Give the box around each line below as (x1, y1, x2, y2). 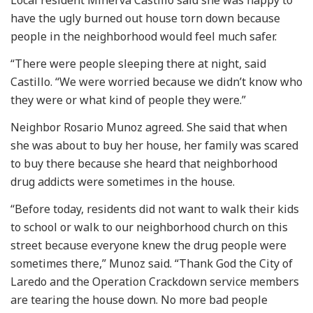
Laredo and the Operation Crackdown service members (10, 273, 299, 289)
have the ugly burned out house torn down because (10, 10, 280, 26)
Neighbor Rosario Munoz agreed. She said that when (10, 119, 287, 135)
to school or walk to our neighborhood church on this (10, 219, 288, 235)
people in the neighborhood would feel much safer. (10, 28, 277, 44)
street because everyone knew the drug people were (10, 237, 286, 253)
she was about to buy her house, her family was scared (10, 137, 298, 153)
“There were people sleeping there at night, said (10, 55, 266, 71)
